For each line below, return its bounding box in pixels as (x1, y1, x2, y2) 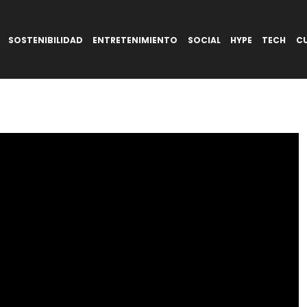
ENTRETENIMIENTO (93, 34, 178, 46)
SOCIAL (187, 34, 221, 46)
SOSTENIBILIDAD (8, 34, 83, 46)
